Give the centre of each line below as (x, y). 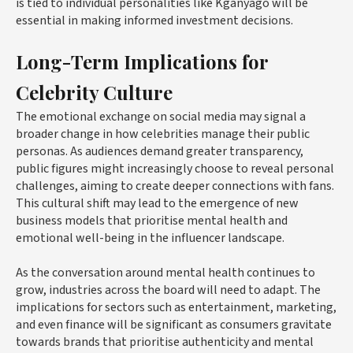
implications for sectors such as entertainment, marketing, (176, 307)
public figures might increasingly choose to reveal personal (175, 168)
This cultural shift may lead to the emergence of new (157, 203)
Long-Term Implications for (142, 61)
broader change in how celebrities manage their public (163, 134)
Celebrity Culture (94, 92)
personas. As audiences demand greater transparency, (160, 151)
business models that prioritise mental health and (152, 220)
